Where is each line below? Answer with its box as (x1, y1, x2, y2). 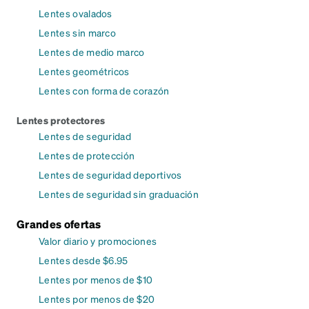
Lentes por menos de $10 (39, 272, 153, 286)
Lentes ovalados (39, 6, 112, 19)
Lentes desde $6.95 (39, 253, 128, 266)
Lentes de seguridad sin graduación (39, 187, 199, 200)
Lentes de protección (39, 148, 135, 161)
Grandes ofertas (17, 216, 101, 231)
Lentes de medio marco (39, 45, 145, 58)
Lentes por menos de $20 (39, 292, 155, 305)
